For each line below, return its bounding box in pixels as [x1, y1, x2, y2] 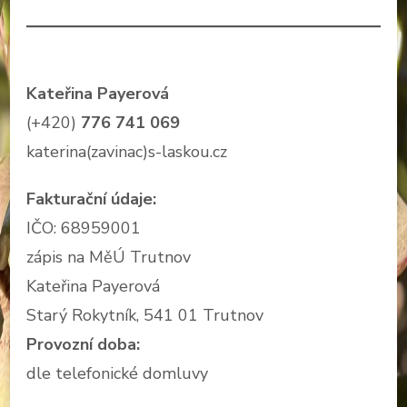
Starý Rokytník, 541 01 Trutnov [26, 303, 263, 326]
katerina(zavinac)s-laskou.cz [26, 140, 227, 163]
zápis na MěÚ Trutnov [26, 245, 191, 268]
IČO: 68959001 [26, 216, 141, 239]
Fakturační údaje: [26, 187, 156, 210]
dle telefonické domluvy [26, 362, 208, 384]
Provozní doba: [26, 333, 140, 355]
